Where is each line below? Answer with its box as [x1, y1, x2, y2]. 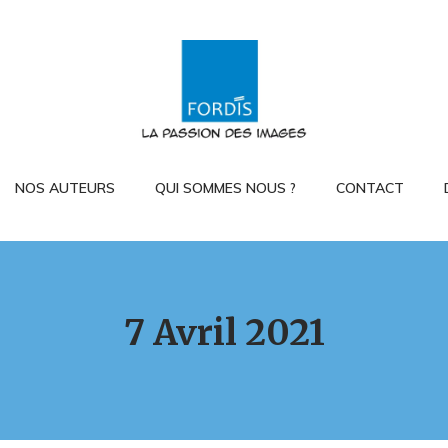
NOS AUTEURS [14, 179, 115, 198]
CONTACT [335, 179, 404, 198]
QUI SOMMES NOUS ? [154, 179, 296, 198]
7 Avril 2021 [123, 311, 325, 356]
